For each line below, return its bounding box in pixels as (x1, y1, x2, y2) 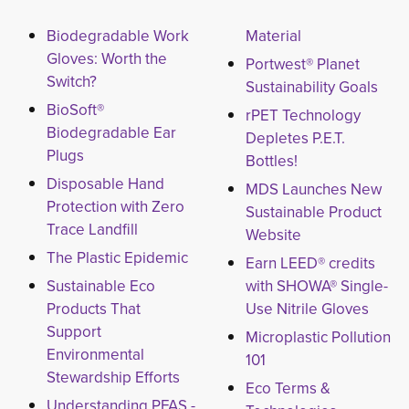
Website (245, 224, 301, 246)
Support (47, 320, 101, 343)
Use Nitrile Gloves (245, 298, 369, 320)
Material (245, 25, 301, 47)
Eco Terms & (245, 377, 330, 400)
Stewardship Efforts (47, 366, 180, 389)
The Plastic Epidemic (47, 246, 188, 269)
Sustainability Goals (245, 76, 378, 99)
